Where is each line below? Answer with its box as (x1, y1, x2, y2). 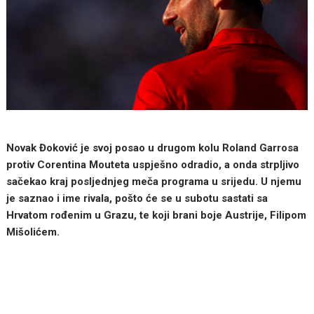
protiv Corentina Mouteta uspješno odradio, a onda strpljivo (6, 158, 300, 171)
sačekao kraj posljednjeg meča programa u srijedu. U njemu (6, 175, 302, 188)
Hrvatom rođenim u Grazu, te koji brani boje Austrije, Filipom (6, 208, 307, 221)
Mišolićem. (6, 225, 60, 238)
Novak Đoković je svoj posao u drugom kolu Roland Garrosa (6, 141, 299, 154)
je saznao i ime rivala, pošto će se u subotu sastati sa (6, 191, 268, 205)
